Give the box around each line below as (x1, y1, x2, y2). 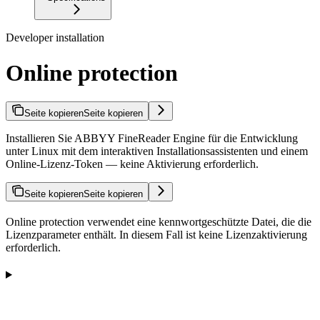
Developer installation (6, 31, 104, 44)
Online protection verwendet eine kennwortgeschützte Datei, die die (6, 216, 311, 228)
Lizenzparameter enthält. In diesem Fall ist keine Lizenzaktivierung (6, 229, 307, 241)
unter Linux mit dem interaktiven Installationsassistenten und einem (6, 145, 308, 157)
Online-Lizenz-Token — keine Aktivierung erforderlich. (6, 158, 259, 170)
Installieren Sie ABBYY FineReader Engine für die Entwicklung (6, 132, 298, 144)
